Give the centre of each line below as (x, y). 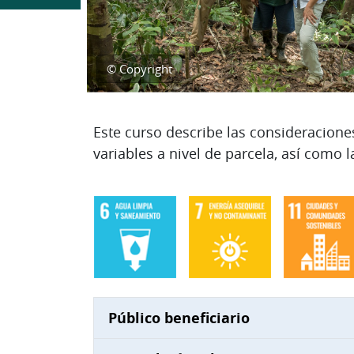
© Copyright (139, 68)
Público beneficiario (179, 318)
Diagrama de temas (207, 134)
